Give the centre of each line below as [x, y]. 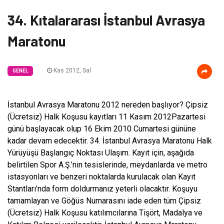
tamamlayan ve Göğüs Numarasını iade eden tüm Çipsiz [104, 201]
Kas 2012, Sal [71, 70]
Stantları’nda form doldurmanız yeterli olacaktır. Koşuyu [102, 189]
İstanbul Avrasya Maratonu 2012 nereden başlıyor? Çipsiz [108, 105]
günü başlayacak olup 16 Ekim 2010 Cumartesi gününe [102, 129]
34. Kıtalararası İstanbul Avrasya [106, 20]
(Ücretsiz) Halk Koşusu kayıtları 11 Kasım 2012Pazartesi [106, 117]
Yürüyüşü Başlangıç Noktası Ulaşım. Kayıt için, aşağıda [101, 153]
